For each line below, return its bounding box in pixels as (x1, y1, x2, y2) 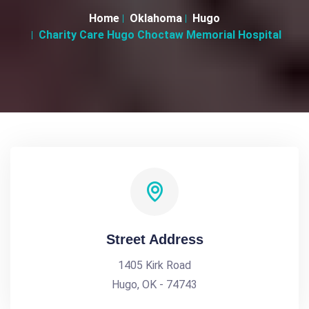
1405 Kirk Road (118, 259, 191, 272)
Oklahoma (130, 12, 182, 25)
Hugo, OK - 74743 (112, 278, 197, 291)
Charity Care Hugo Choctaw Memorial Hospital (38, 28, 281, 41)
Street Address (106, 232, 203, 247)
